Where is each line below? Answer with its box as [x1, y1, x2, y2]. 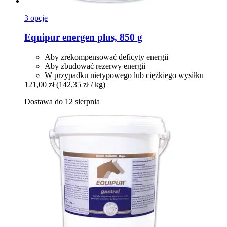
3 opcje [24, 13, 48, 22]
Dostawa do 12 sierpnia [24, 97, 100, 106]
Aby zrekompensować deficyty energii [45, 52, 168, 61]
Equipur [24, 32, 60, 43]
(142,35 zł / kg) [56, 80, 105, 89]
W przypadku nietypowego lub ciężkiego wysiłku [45, 70, 204, 80]
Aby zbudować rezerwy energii [45, 61, 145, 70]
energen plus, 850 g [60, 32, 142, 43]
